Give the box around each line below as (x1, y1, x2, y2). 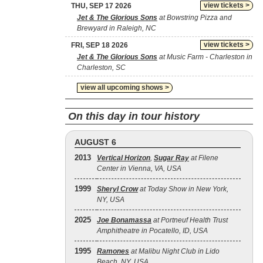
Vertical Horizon (97, 154, 150, 162)
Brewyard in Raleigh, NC (77, 24, 156, 32)
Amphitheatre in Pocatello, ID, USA (97, 227, 208, 235)
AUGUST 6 (75, 137, 116, 147)
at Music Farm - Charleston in (157, 53, 252, 61)
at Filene (189, 154, 218, 162)
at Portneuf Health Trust (151, 216, 228, 224)
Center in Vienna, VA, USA (97, 164, 181, 173)
